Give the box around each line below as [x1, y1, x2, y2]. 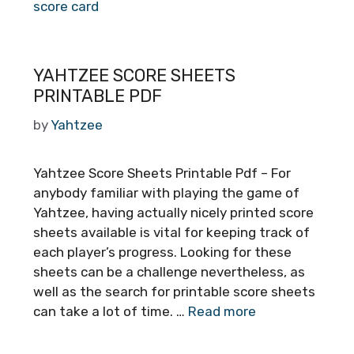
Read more [188, 303, 256, 319]
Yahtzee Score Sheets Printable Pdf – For [33, 165, 291, 181]
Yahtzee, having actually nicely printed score [33, 205, 314, 220]
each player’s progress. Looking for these [33, 244, 292, 260]
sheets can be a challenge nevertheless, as [33, 264, 305, 280]
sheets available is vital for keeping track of [33, 224, 310, 240]
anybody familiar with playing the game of [33, 185, 299, 201]
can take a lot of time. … [33, 303, 188, 319]
